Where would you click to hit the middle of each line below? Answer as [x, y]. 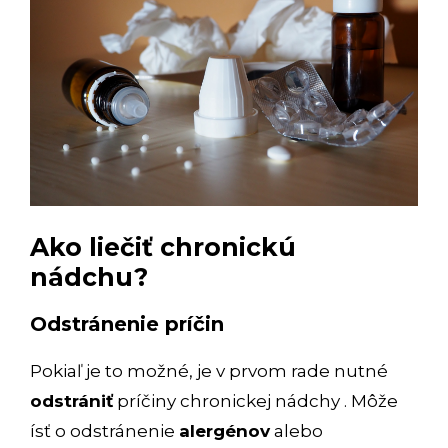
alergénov [224, 430]
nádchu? [89, 276]
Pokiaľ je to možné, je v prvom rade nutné [209, 370]
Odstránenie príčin [127, 323]
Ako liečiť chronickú [163, 246]
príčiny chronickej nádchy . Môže [255, 400]
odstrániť [71, 400]
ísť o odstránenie [104, 430]
